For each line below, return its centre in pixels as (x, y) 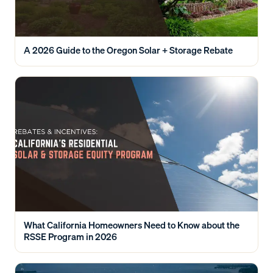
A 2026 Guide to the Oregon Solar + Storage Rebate (129, 50)
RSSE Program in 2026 (71, 236)
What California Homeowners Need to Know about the (132, 225)
